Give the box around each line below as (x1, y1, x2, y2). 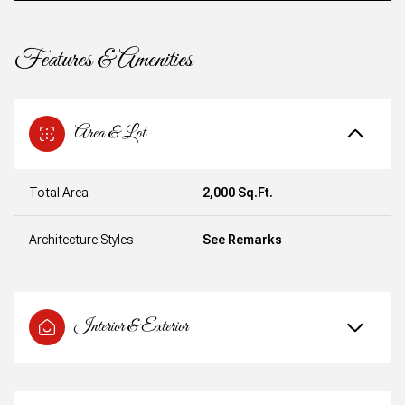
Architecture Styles (29, 231, 133, 247)
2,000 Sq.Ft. (202, 184, 273, 200)
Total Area (29, 184, 89, 200)
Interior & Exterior (74, 315, 188, 338)
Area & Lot (74, 121, 146, 145)
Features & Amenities (14, 43, 193, 76)
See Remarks (202, 231, 282, 247)
